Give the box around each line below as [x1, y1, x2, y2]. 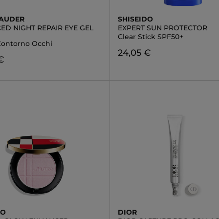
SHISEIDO [117, 15, 153, 23]
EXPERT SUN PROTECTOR [117, 23, 207, 32]
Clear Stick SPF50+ [117, 32, 183, 41]
